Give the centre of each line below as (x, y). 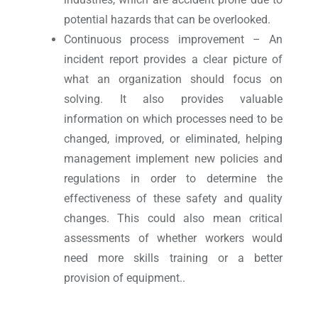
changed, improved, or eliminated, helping (173, 139)
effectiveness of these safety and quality (173, 199)
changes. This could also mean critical (173, 219)
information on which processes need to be (173, 119)
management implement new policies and (173, 159)
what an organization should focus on (173, 79)
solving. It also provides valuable (173, 99)
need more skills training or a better (173, 258)
